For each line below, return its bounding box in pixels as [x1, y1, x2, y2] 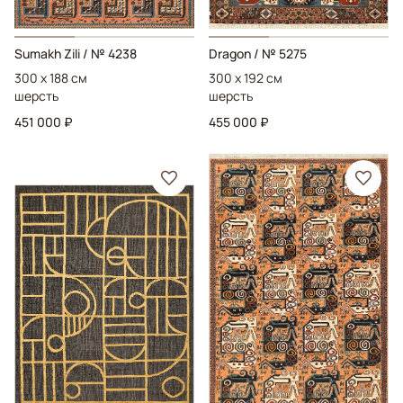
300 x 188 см [14, 68, 87, 86]
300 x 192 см [209, 68, 282, 86]
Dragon [209, 44, 251, 62]
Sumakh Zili [14, 44, 80, 62]
